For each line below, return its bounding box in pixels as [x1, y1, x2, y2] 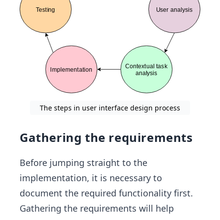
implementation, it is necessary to [20, 171, 162, 184]
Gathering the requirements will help [20, 202, 174, 214]
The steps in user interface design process [40, 103, 180, 112]
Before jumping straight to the [20, 156, 147, 168]
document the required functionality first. [20, 187, 193, 199]
